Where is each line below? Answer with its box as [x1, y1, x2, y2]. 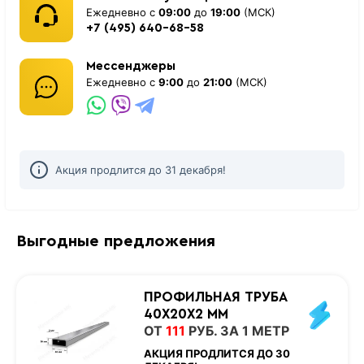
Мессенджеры [86, 60, 176, 73]
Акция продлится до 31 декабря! [55, 163, 227, 177]
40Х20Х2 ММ [143, 306, 228, 321]
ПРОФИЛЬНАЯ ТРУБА [143, 289, 287, 304]
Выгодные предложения [15, 232, 215, 249]
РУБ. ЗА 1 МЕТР [184, 322, 289, 339]
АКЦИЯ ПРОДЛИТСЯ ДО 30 [143, 346, 290, 360]
